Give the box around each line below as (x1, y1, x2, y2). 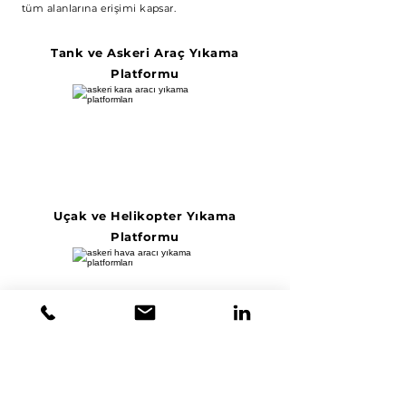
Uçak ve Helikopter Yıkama (53, 208, 237, 223)
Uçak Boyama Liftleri (73, 375, 215, 390)
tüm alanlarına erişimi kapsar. (22, 2, 177, 14)
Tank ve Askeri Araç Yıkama (51, 45, 239, 60)
